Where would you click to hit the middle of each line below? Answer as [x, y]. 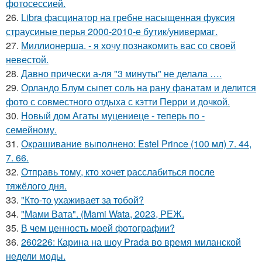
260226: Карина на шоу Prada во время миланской [131, 242]
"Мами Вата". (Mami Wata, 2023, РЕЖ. [103, 213]
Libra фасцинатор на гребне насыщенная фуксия [128, 17]
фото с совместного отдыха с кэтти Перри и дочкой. [118, 101]
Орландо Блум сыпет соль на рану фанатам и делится [139, 87]
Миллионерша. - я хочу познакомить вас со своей [128, 45]
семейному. [31, 129]
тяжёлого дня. [36, 185]
